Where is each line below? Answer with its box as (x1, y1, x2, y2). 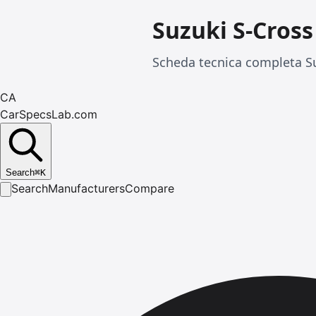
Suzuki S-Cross (152, 15, 313, 45)
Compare (125, 181, 174, 195)
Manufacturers (48, 181, 125, 195)
